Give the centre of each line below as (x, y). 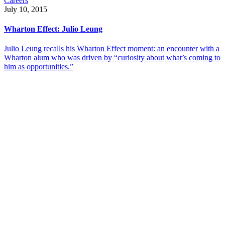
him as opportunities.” (39, 67)
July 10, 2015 (26, 9)
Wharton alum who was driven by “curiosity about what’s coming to (112, 58)
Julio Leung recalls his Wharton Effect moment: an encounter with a (112, 49)
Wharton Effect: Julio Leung (53, 29)
